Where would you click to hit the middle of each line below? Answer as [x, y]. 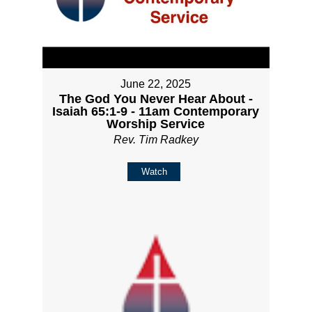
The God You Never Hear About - [156, 99]
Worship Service [156, 124]
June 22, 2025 [156, 84]
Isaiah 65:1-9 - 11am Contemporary [156, 111]
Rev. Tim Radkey [156, 139]
